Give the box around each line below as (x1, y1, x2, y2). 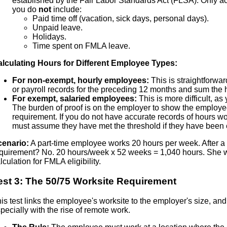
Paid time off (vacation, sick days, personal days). (32, 14, 209, 23)
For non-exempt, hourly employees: (12, 76, 149, 85)
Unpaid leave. (32, 23, 83, 32)
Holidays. (32, 32, 66, 42)
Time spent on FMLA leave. (32, 42, 130, 51)
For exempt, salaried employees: (12, 94, 137, 103)
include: (51, 5, 82, 14)
